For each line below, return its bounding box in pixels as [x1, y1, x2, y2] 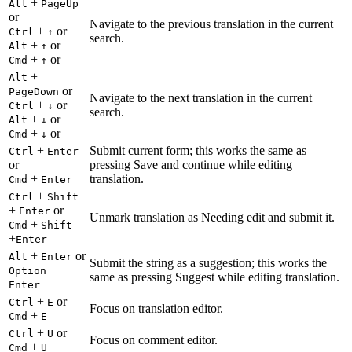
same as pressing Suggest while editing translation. [90, 270, 339, 284]
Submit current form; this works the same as [90, 144, 306, 158]
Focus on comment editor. [90, 333, 218, 347]
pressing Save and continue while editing [90, 158, 292, 172]
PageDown [9, 86, 59, 98]
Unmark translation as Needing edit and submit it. [90, 211, 335, 225]
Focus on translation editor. [90, 302, 223, 316]
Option [9, 265, 46, 277]
